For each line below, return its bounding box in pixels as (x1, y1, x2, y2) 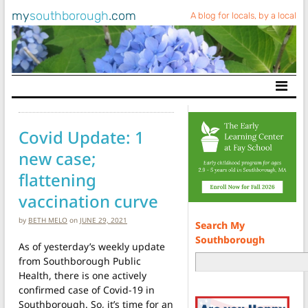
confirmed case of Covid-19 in (19, 283, 155, 296)
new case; (19, 146, 96, 170)
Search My (195, 218, 245, 232)
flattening (19, 168, 96, 191)
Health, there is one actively (19, 268, 146, 282)
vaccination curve (19, 189, 158, 212)
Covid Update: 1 (19, 125, 144, 148)
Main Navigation (11, 82, 143, 106)
